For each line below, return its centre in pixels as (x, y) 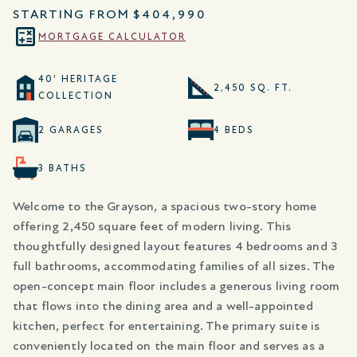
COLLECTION (76, 96)
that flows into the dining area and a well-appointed (163, 306)
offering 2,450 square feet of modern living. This (152, 227)
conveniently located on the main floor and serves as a (169, 346)
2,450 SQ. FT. (253, 87)
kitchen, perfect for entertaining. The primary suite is (167, 326)
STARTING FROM (71, 15)
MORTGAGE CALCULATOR (112, 36)
